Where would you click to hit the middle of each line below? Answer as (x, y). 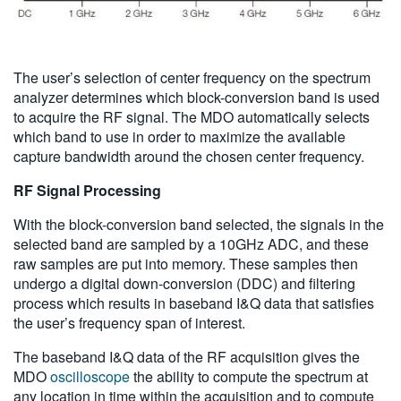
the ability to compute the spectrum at (249, 376)
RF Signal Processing (87, 190)
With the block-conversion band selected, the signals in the (199, 224)
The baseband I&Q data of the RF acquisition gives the (187, 356)
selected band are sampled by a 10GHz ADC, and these (191, 243)
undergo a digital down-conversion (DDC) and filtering (184, 283)
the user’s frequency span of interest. (129, 322)
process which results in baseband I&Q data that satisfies (194, 303)
